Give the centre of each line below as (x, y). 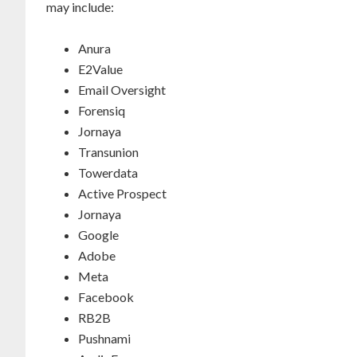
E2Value (100, 69)
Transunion (108, 152)
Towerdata (108, 173)
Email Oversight (122, 90)
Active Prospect (122, 193)
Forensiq (102, 110)
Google (98, 235)
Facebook (106, 297)
